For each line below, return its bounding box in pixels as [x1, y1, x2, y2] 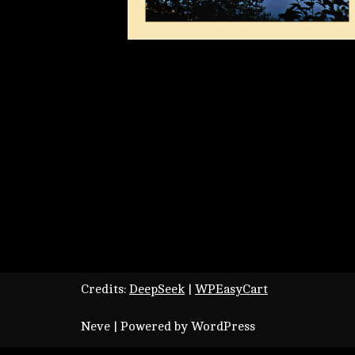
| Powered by [110, 319, 191, 334]
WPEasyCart [195, 282, 268, 296]
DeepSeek [129, 282, 185, 296]
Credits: [81, 282, 129, 296]
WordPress [191, 319, 255, 334]
